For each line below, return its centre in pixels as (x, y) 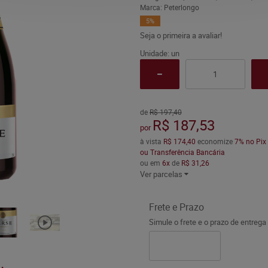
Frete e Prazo (176, 207)
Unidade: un (159, 53)
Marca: (152, 7)
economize (215, 141)
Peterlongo (181, 7)
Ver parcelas (161, 174)
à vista (151, 141)
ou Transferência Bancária (182, 152)
